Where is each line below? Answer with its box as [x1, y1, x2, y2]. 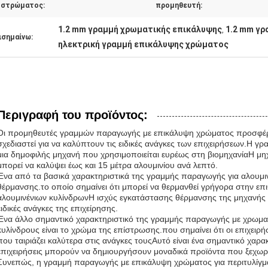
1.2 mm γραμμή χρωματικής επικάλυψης [58, 25, 222, 34]
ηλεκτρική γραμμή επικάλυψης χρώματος [58, 39, 229, 49]
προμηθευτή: [156, 1, 202, 10]
